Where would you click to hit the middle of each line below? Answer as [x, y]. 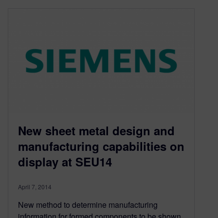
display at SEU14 [65, 162]
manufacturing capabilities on [101, 146]
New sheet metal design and [96, 131]
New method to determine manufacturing [88, 205]
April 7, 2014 [35, 187]
